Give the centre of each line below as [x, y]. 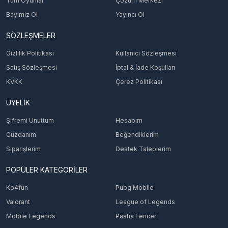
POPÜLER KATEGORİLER [47, 170]
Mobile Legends [31, 216]
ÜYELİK [18, 103]
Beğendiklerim [137, 135]
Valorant [18, 202]
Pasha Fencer [136, 216]
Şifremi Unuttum [30, 120]
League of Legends [145, 202]
